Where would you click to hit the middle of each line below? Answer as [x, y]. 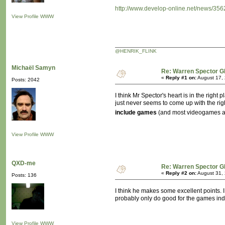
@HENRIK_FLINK [136, 51]
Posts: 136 [24, 175]
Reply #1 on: [181, 78]
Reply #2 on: [181, 173]
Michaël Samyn [33, 68]
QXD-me [24, 163]
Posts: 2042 [26, 80]
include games [136, 113]
